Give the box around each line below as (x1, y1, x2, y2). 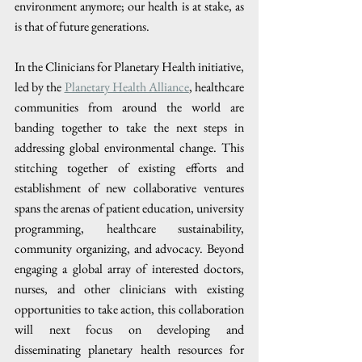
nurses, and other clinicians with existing (15, 280, 244, 297)
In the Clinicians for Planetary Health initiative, (15, 57, 244, 75)
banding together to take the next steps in (15, 118, 244, 136)
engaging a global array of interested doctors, (15, 259, 244, 277)
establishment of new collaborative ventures (15, 179, 244, 196)
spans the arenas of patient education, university (15, 199, 244, 217)
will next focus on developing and (15, 320, 244, 338)
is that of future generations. (15, 17, 149, 35)
